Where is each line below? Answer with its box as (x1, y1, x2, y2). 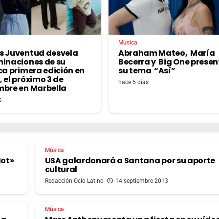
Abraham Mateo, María (118, 47, 215, 59)
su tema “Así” (118, 65, 175, 76)
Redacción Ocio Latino (44, 177, 104, 184)
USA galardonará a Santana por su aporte (44, 154, 216, 166)
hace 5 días (118, 78, 149, 86)
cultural (44, 163, 77, 175)
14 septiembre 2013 (115, 177, 168, 184)
